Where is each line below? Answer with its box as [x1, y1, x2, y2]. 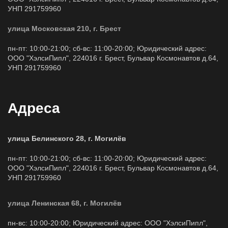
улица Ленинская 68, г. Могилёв [8, 199, 122, 207]
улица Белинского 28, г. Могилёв [8, 134, 126, 142]
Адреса [8, 100, 60, 116]
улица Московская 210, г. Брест [8, 24, 121, 33]
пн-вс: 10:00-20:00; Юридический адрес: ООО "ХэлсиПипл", [8, 219, 208, 227]
